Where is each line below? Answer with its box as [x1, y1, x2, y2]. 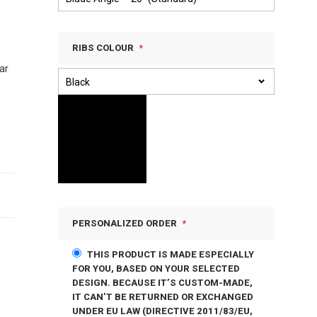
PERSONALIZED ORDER [72, 218, 177, 229]
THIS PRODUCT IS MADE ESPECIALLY [87, 249, 254, 260]
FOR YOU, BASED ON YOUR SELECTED [72, 263, 240, 274]
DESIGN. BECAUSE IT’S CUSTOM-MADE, [72, 277, 253, 288]
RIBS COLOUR [72, 42, 134, 53]
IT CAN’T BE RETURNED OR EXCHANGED [72, 292, 253, 302]
